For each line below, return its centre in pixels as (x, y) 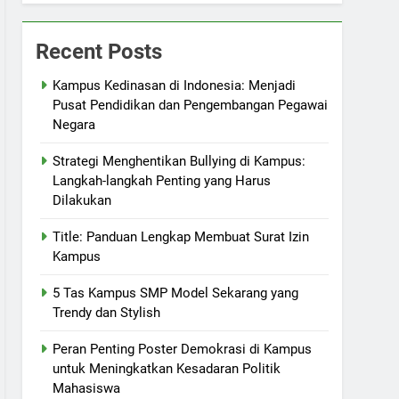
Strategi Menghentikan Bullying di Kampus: (179, 161)
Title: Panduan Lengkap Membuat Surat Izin (181, 237)
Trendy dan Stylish (107, 313)
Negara (74, 125)
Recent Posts (99, 52)
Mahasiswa (87, 388)
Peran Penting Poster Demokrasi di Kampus (183, 349)
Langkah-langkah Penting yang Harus (162, 181)
